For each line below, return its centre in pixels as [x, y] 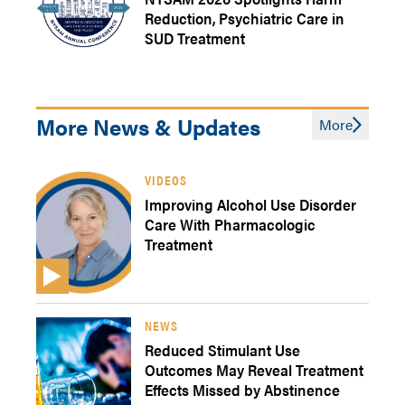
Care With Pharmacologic [230, 224]
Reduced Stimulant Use [222, 350]
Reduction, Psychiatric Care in [245, 18]
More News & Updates [148, 127]
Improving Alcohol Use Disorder [250, 204]
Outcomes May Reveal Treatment [254, 370]
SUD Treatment [195, 38]
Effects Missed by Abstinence [242, 390]
